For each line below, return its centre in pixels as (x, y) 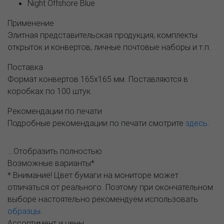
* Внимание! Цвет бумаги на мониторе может (93, 175)
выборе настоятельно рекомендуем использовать (103, 199)
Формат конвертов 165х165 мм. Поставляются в (98, 79)
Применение (31, 23)
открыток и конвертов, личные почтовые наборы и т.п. (109, 47)
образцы (24, 211)
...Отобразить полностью (55, 151)
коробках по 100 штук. (50, 91)
